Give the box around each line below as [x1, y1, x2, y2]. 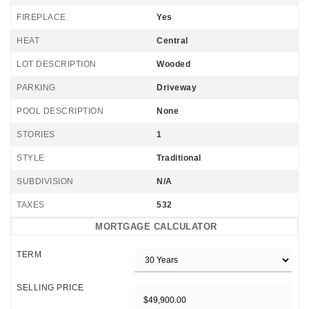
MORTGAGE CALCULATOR [95, 221, 217, 232]
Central [157, 36, 188, 46]
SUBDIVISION [17, 177, 74, 186]
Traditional [157, 153, 201, 163]
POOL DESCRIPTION [17, 106, 103, 116]
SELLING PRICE [17, 283, 84, 292]
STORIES [17, 130, 55, 139]
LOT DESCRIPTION [17, 59, 97, 69]
